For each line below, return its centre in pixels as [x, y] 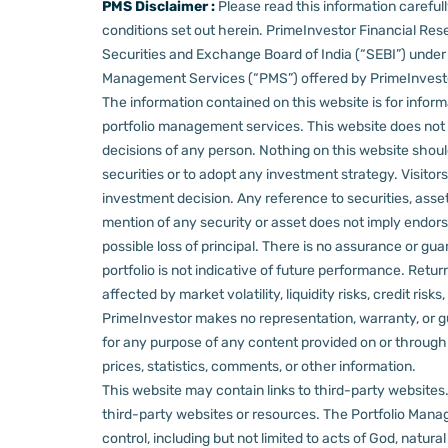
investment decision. [169, 199]
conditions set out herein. [184, 31]
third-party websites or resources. [212, 415]
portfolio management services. [204, 127]
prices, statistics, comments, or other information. [259, 367]
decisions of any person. [180, 151]
